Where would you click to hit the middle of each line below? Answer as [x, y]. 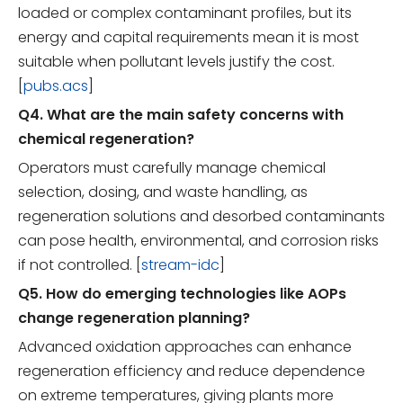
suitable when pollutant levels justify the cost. [176, 62]
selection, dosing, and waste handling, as [163, 193]
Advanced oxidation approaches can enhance [185, 347]
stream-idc [180, 265]
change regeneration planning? [134, 318]
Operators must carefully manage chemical [172, 168]
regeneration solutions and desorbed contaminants [201, 217]
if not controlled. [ [80, 265]
